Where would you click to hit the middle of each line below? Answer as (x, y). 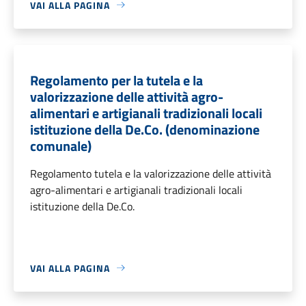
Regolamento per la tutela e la (116, 80)
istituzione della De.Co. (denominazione (145, 129)
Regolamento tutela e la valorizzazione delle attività (151, 173)
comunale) (61, 145)
